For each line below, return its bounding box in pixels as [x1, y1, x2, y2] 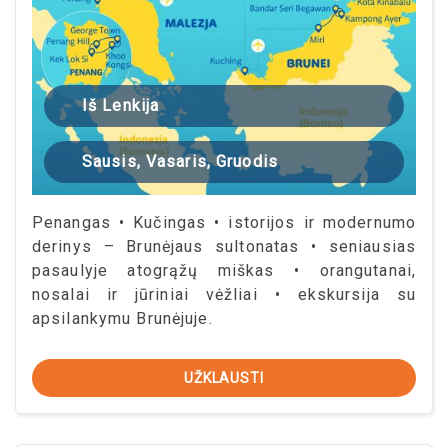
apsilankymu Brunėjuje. [32, 309, 213, 329]
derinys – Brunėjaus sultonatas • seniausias [32, 237, 416, 257]
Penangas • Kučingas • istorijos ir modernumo [32, 213, 416, 233]
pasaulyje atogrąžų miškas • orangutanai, [32, 261, 416, 281]
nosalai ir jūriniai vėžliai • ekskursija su [32, 285, 416, 305]
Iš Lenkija [82, 96, 160, 116]
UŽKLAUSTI [183, 370, 265, 387]
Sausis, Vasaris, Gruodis [82, 152, 278, 172]
